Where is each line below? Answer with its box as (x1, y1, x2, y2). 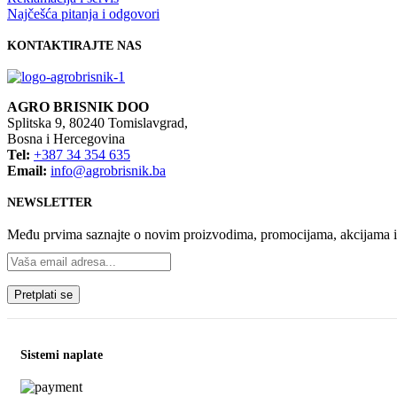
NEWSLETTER (7, 196, 92, 210)
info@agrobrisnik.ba (51, 163, 166, 179)
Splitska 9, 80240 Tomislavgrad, (7, 115, 188, 131)
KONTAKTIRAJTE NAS (7, 38, 142, 52)
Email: (7, 163, 47, 179)
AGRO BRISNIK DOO (7, 99, 149, 115)
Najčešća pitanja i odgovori (7, 6, 160, 22)
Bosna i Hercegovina (7, 131, 125, 147)
